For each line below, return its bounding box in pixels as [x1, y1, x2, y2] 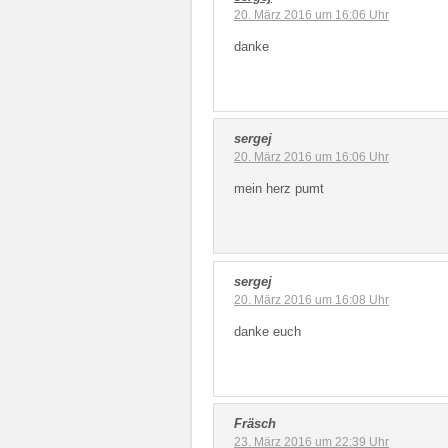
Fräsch [234, 416, 276, 431]
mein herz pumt [234, 181, 324, 196]
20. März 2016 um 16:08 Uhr [234, 292, 389, 307]
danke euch [234, 323, 301, 339]
